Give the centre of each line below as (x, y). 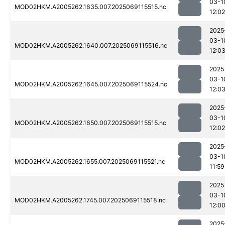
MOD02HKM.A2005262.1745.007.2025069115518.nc (90, 200)
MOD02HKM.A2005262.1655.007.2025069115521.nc (90, 162)
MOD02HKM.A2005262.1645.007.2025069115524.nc (91, 84)
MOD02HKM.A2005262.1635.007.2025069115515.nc (90, 7)
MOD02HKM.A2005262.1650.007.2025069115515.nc (90, 123)
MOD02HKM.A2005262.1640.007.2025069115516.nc (91, 46)
